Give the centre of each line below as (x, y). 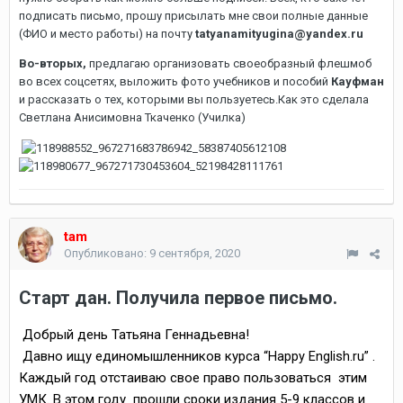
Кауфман (358, 81)
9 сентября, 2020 (195, 253)
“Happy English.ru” (316, 356)
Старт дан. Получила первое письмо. (178, 298)
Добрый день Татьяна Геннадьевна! (134, 335)
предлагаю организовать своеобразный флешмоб (230, 63)
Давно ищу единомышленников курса (141, 356)
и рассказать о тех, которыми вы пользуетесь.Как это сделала (194, 99)
